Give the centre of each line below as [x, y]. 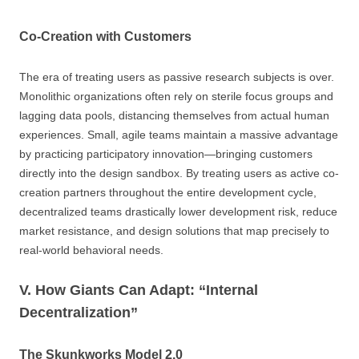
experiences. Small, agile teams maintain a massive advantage [179, 135]
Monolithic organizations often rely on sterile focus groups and [176, 96]
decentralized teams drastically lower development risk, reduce [178, 212]
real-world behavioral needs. [91, 250]
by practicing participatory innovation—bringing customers [166, 154]
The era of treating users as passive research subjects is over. [177, 77]
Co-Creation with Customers [105, 36]
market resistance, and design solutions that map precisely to [174, 231]
